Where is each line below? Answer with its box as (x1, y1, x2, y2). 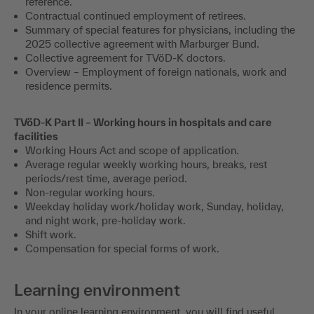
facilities (14, 130, 58, 143)
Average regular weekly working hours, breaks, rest (25, 158, 267, 171)
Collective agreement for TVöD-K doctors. (25, 52, 226, 64)
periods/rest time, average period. (25, 172, 187, 185)
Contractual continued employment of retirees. (25, 10, 246, 22)
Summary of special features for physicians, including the (25, 24, 295, 36)
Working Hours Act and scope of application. (25, 144, 239, 157)
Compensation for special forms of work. (25, 243, 219, 255)
